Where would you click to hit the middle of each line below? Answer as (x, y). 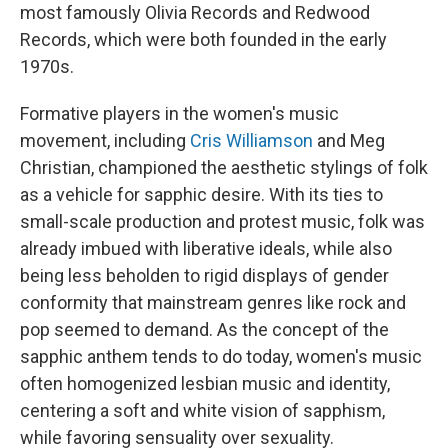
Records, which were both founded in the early (203, 39)
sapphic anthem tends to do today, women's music (221, 356)
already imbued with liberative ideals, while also (206, 248)
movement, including (105, 140)
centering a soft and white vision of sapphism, (202, 410)
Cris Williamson (253, 140)
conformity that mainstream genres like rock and (213, 302)
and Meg (351, 140)
